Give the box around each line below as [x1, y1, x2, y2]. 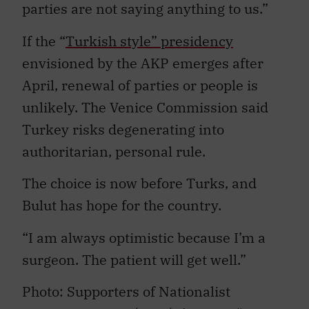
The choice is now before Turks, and [22, 167, 257, 186]
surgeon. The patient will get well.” [22, 243, 246, 262]
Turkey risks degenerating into [22, 112, 224, 132]
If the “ [22, 24, 66, 43]
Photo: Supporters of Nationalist [22, 275, 230, 294]
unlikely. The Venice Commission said [22, 90, 268, 110]
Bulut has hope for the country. [22, 189, 221, 208]
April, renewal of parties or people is [22, 68, 258, 88]
